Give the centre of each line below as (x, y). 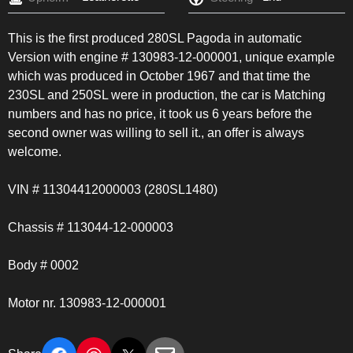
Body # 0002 (43, 266)
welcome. (35, 152)
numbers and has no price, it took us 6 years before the (160, 114)
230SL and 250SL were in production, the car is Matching (167, 95)
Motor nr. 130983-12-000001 (87, 303)
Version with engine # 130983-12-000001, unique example (171, 58)
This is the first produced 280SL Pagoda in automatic (155, 39)
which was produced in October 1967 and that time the (159, 76)
